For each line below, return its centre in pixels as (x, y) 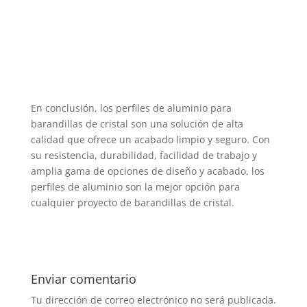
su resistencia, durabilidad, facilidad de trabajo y (144, 155)
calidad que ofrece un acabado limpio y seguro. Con (150, 139)
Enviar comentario (83, 279)
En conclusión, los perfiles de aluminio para (131, 108)
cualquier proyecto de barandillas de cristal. (132, 202)
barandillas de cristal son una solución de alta (137, 123)
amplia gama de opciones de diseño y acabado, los (147, 171)
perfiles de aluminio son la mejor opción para (135, 186)
